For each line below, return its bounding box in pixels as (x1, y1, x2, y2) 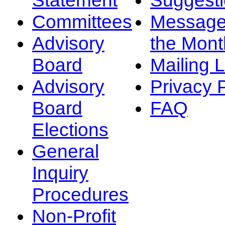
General (32, 140, 99, 162)
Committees (32, 11, 132, 32)
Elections (32, 119, 108, 140)
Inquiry (32, 162, 88, 183)
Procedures (32, 183, 129, 205)
